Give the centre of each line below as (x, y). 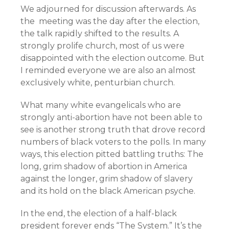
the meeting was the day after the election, (110, 21)
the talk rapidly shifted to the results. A (100, 33)
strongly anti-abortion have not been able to (111, 117)
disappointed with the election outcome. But (112, 58)
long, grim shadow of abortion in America (104, 166)
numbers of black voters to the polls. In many (113, 142)
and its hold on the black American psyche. (108, 191)
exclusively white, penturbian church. (98, 83)
